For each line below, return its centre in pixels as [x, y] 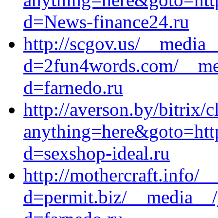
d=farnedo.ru [73, 87]
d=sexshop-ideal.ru [97, 153]
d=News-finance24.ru [106, 22]
